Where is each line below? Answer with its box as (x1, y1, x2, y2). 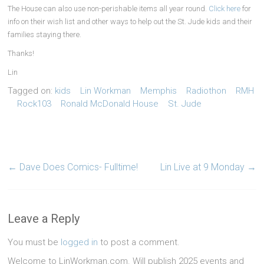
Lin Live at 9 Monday (160, 161, 247, 173)
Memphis (140, 85, 177, 96)
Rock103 (17, 98, 52, 109)
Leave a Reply (8, 212, 80, 226)
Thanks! (8, 49, 35, 58)
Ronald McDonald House (61, 98, 159, 109)
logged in (61, 237, 98, 247)
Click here (209, 4, 241, 13)
